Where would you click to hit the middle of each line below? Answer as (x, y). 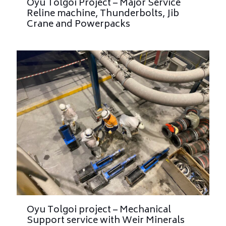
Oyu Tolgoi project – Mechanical (99, 210)
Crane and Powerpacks (78, 25)
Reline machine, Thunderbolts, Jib (103, 14)
